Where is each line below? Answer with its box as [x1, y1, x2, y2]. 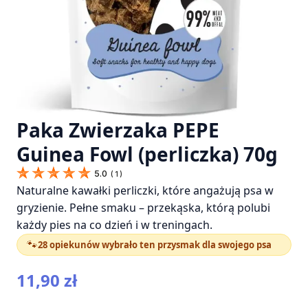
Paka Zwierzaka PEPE [16, 117, 219, 143]
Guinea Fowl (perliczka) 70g [16, 141, 278, 167]
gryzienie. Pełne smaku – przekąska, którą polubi [16, 199, 270, 215]
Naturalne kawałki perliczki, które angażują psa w [16, 182, 274, 198]
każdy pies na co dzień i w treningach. [16, 217, 212, 232]
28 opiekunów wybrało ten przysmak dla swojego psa [38, 238, 272, 251]
